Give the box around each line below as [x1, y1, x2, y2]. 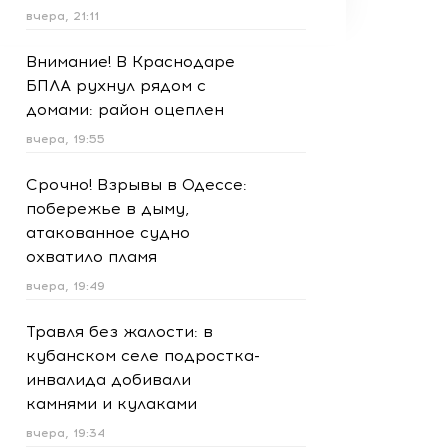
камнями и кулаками [26, 394, 197, 413]
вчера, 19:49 [26, 279, 105, 293]
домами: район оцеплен [26, 100, 224, 119]
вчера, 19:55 [26, 132, 105, 146]
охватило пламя [26, 247, 157, 266]
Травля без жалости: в [26, 322, 213, 341]
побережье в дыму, [26, 199, 189, 218]
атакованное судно [26, 223, 190, 242]
